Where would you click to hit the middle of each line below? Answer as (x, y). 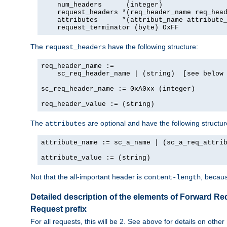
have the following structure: (152, 46)
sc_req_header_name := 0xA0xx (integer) (118, 89)
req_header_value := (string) (98, 104)
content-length (172, 177)
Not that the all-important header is (87, 177)
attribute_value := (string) (96, 158)
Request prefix (59, 209)
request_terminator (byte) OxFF (110, 27)
